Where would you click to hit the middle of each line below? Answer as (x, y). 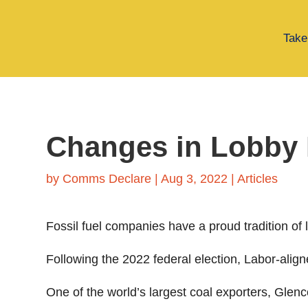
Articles (258, 178)
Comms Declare (107, 178)
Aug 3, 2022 (195, 178)
